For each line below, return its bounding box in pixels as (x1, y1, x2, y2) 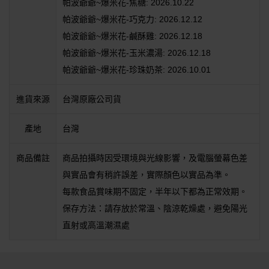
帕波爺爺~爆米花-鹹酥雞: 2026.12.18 (62, 31, 202, 41)
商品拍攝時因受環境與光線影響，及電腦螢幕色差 (62, 153, 247, 163)
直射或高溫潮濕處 (62, 220, 130, 231)
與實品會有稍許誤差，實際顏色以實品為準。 (62, 170, 231, 180)
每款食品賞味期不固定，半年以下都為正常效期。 (62, 187, 247, 197)
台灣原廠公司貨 (62, 94, 121, 104)
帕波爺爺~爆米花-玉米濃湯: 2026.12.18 (62, 48, 211, 58)
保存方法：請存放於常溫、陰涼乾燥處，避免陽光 (62, 204, 247, 214)
